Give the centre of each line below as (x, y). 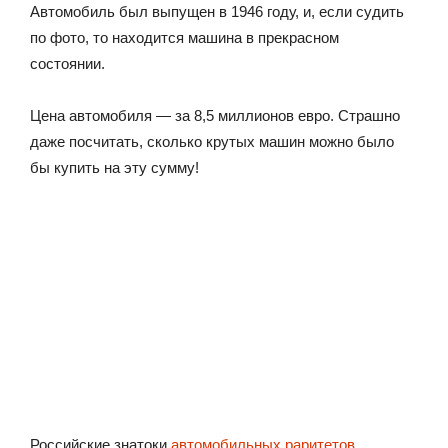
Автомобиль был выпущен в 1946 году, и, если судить (217, 11)
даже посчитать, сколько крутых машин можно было (212, 141)
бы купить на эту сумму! (114, 167)
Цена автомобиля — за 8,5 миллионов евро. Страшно (215, 115)
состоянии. (67, 63)
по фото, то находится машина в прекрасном (184, 37)
